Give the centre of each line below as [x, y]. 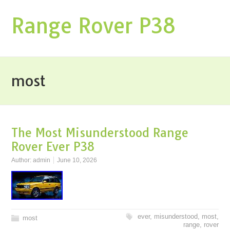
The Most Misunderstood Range [100, 133]
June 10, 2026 [77, 160]
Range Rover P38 [94, 26]
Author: [22, 160]
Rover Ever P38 [53, 147]
